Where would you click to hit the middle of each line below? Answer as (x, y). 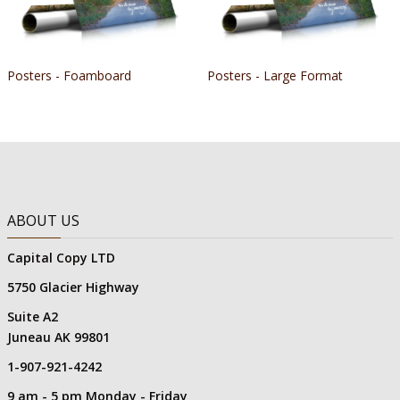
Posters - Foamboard (69, 75)
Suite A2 (33, 317)
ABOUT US (43, 221)
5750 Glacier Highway (73, 287)
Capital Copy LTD (61, 258)
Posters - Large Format (275, 75)
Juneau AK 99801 (58, 337)
